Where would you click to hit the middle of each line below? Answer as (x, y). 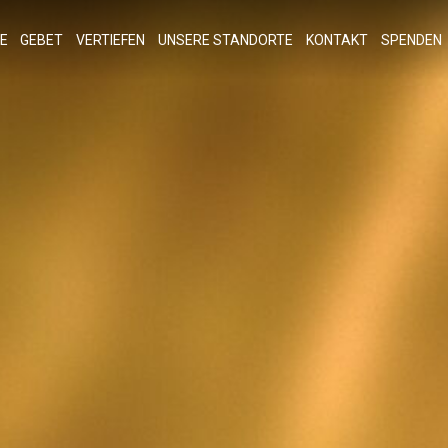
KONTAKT (336, 40)
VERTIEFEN (111, 40)
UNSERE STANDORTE (226, 40)
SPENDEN (411, 40)
